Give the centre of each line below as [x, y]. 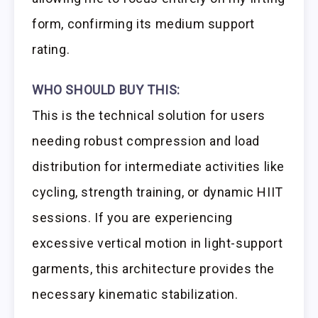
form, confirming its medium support [144, 24]
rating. [51, 50]
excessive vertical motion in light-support [158, 243]
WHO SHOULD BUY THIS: [106, 89]
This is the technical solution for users [149, 115]
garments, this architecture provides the [154, 268]
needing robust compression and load [146, 141]
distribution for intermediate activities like [159, 166]
